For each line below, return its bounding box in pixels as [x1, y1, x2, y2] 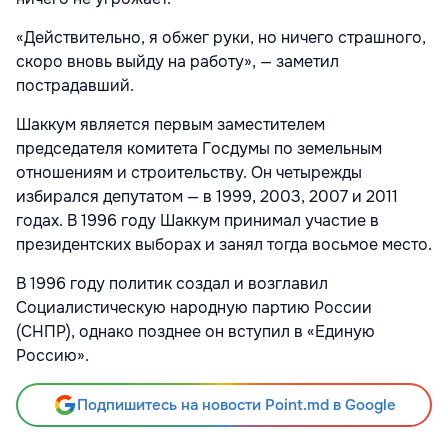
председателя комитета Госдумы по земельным [16, 137, 382, 159]
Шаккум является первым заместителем [16, 113, 325, 135]
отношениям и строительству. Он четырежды [16, 161, 362, 183]
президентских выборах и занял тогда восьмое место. [16, 233, 432, 255]
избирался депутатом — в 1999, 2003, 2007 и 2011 [16, 185, 398, 207]
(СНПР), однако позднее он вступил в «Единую [16, 320, 375, 342]
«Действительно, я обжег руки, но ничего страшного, [16, 26, 426, 48]
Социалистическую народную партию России [16, 296, 372, 318]
